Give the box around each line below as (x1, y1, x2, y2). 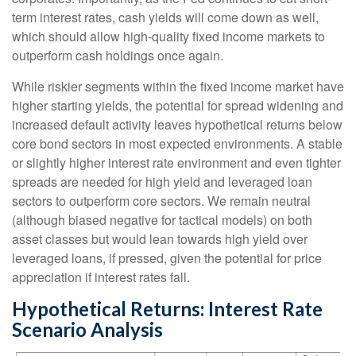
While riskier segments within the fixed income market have (12, 77, 344, 96)
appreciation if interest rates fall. (12, 268, 190, 287)
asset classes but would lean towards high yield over (12, 230, 308, 249)
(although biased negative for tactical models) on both (12, 211, 312, 230)
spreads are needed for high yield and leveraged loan (12, 172, 312, 192)
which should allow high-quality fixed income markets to (12, 27, 325, 46)
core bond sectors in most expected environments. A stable (12, 134, 342, 153)
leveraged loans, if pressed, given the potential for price (12, 249, 322, 268)
